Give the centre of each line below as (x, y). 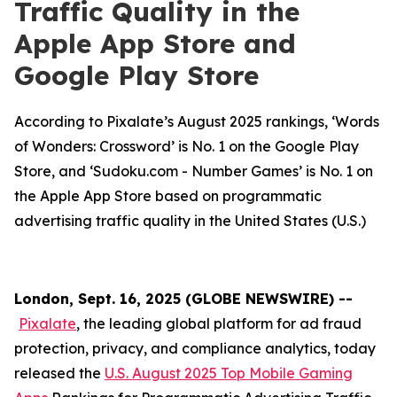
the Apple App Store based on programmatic (168, 196)
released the (59, 373)
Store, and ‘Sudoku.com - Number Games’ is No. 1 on (194, 171)
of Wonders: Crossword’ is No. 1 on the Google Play (187, 146)
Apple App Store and (155, 43)
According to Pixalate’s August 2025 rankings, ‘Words (197, 121)
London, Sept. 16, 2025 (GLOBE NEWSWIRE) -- (183, 299)
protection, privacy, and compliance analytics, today (195, 348)
